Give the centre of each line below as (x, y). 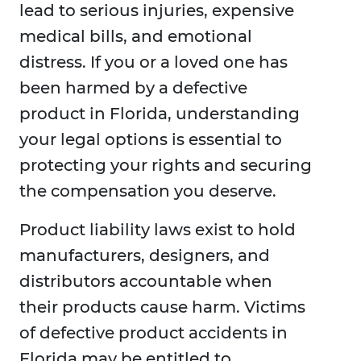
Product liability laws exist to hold (158, 230)
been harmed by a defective (133, 88)
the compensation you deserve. (148, 191)
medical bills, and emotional (136, 37)
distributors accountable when (146, 282)
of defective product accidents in (154, 333)
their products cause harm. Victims (162, 307)
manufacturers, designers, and (145, 256)
